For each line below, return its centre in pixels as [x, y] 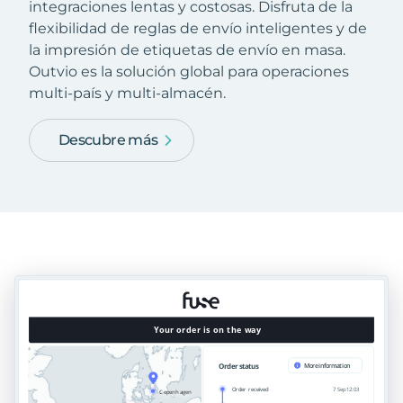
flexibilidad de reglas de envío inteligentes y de [198, 29]
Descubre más [108, 140]
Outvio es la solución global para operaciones [189, 72]
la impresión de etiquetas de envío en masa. [187, 50]
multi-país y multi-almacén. [127, 94]
